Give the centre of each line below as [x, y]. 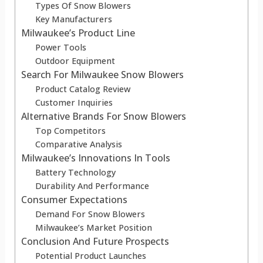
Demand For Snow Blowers [90, 214]
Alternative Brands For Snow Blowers [103, 117]
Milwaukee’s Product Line [78, 33]
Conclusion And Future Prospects [95, 242]
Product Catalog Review [82, 89]
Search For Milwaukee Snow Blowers [102, 75]
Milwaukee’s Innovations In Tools [95, 158]
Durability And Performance [92, 186]
